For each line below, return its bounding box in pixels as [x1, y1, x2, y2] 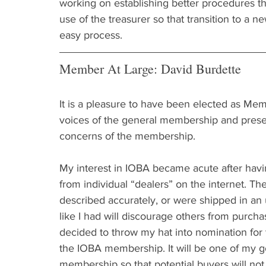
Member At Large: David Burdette [59, 60, 241, 77]
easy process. [59, 29, 122, 41]
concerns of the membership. [59, 130, 195, 142]
